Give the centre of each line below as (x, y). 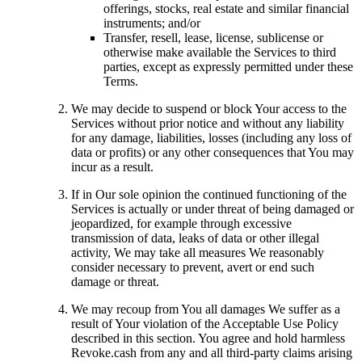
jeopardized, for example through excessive (181, 223)
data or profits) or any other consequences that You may (213, 152)
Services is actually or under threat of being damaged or (213, 208)
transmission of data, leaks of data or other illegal (195, 238)
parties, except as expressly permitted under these (228, 66)
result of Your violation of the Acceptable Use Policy (205, 323)
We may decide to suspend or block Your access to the (209, 108)
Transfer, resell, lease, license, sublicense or (213, 37)
